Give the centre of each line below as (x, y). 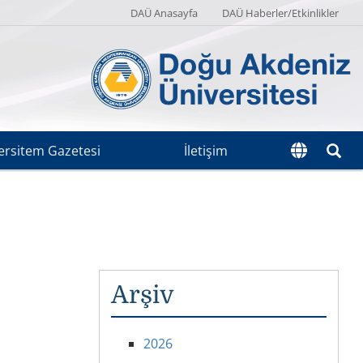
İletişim (205, 151)
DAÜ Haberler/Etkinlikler (280, 13)
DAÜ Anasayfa (164, 13)
